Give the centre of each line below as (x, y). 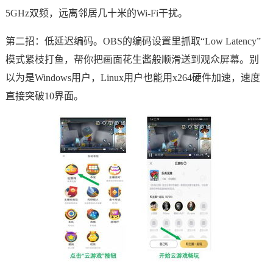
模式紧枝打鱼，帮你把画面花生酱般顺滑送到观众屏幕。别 (132, 59)
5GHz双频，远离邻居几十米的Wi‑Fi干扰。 (96, 13)
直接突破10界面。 (44, 96)
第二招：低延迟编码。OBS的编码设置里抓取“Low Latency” (133, 41)
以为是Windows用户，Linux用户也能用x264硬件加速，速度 (133, 78)
